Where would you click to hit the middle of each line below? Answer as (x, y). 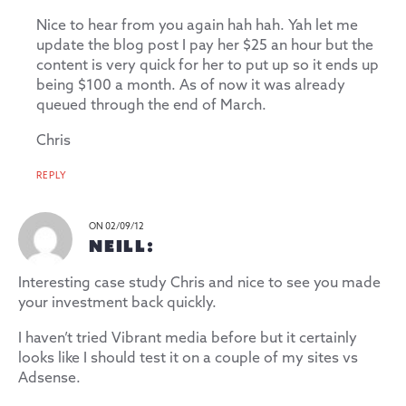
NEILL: (122, 245)
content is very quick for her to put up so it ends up (208, 65)
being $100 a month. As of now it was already (191, 85)
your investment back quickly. (117, 303)
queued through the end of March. (151, 105)
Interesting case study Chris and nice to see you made (199, 283)
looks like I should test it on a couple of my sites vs (188, 358)
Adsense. (49, 378)
